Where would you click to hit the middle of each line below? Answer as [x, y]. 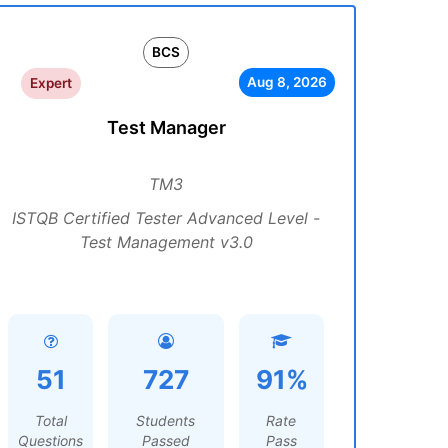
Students [166, 420]
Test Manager [166, 127]
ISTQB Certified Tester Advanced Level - [166, 218]
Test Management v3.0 [166, 242]
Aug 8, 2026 [286, 82]
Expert [50, 83]
